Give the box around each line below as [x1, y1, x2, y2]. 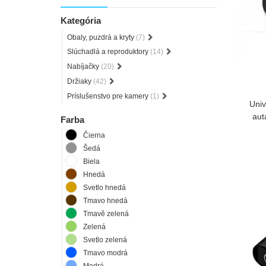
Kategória [61, 15, 101, 26]
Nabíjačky [67, 62, 101, 71]
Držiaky [67, 77, 93, 86]
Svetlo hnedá [83, 183, 126, 192]
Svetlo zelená [83, 235, 127, 244]
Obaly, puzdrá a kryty [67, 33, 136, 42]
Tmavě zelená [83, 209, 129, 218]
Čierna [83, 131, 105, 140]
